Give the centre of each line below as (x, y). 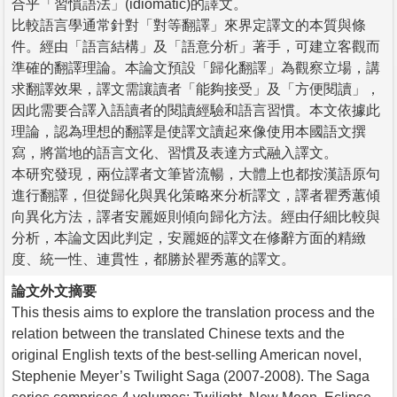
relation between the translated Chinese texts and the (178, 333)
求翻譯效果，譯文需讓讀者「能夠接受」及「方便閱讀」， (196, 89)
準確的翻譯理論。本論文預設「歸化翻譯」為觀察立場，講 (196, 67)
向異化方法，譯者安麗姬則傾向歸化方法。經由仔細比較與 (196, 216)
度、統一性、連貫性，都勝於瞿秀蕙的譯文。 (153, 259)
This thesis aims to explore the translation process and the (193, 312)
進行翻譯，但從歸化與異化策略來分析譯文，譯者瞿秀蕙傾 (196, 195)
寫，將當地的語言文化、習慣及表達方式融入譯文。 (175, 152)
